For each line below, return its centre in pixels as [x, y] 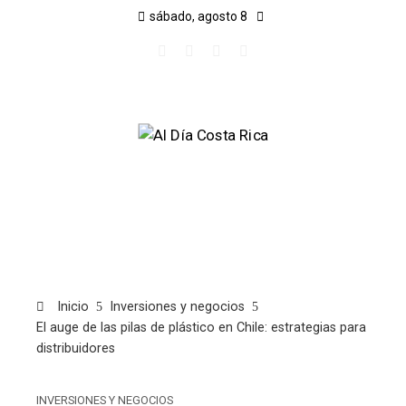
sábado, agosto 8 [198, 16]
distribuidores [76, 349]
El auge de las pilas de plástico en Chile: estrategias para [201, 328]
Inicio [71, 307]
